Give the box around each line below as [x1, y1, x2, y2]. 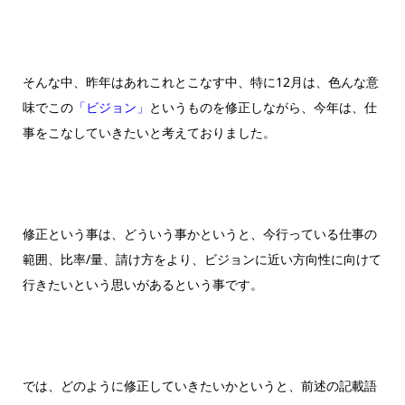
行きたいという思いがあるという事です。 [22, 276, 263, 294]
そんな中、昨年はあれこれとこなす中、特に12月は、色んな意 [22, 73, 379, 91]
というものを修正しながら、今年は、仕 [148, 99, 377, 117]
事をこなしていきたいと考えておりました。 [22, 124, 276, 142]
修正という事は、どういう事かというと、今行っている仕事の [22, 225, 377, 243]
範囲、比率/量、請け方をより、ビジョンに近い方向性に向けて [22, 250, 381, 268]
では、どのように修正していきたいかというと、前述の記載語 [22, 377, 377, 395]
